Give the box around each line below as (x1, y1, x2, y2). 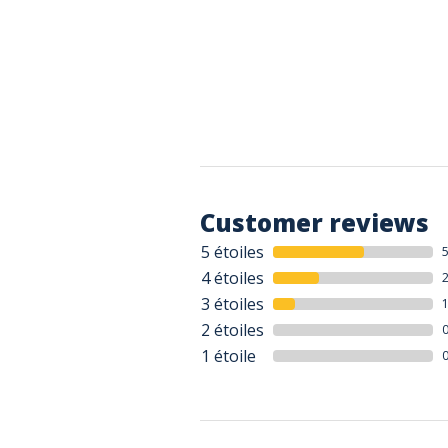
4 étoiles (201, 267, 264, 289)
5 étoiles (201, 241, 264, 263)
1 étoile (201, 345, 256, 367)
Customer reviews (200, 206, 429, 239)
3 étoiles (201, 293, 264, 315)
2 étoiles (201, 319, 264, 341)
